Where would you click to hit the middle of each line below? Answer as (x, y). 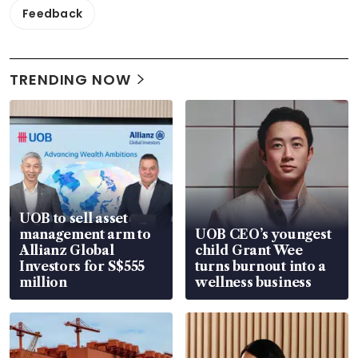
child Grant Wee (249, 251)
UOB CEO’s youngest (263, 235)
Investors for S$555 (82, 267)
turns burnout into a (261, 267)
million (43, 282)
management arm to (85, 235)
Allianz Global (67, 251)
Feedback (53, 14)
